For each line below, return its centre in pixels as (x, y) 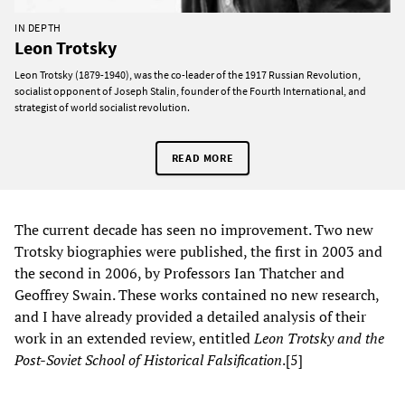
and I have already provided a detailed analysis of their (190, 316)
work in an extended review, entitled (134, 338)
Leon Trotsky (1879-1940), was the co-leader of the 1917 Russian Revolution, (188, 74)
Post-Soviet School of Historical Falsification (148, 359)
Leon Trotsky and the (319, 338)
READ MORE (202, 157)
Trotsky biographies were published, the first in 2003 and (198, 251)
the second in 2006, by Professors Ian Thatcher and (179, 273)
